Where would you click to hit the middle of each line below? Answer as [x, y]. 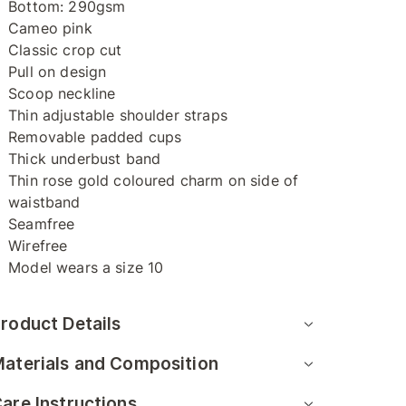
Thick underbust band [85, 159]
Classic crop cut [65, 50]
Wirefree [38, 246]
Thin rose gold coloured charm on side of [154, 180]
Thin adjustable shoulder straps [118, 115]
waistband [44, 202]
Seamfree [42, 224]
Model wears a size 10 [86, 267]
